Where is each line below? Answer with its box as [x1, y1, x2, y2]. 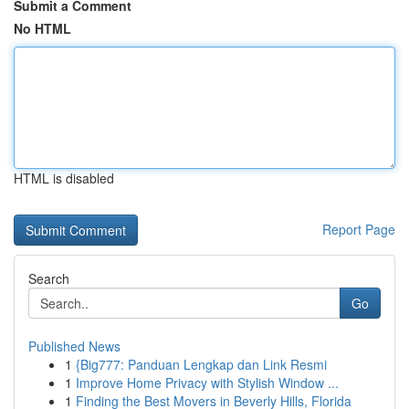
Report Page [322, 220, 395, 238]
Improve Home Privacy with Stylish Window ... [76, 373, 339, 392]
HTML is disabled [14, 169, 114, 187]
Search [28, 269, 69, 288]
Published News [28, 337, 121, 355]
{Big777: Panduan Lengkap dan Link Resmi [76, 355, 327, 373]
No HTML [14, 19, 71, 37]
